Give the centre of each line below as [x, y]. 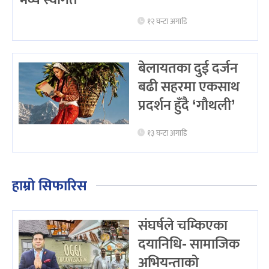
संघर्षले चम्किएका [183, 226]
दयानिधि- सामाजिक [189, 245]
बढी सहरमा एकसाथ [189, 87]
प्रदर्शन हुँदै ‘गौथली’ [186, 105]
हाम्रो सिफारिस [50, 186]
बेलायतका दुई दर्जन [188, 68]
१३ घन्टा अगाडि [167, 134]
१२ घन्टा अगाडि [167, 22]
